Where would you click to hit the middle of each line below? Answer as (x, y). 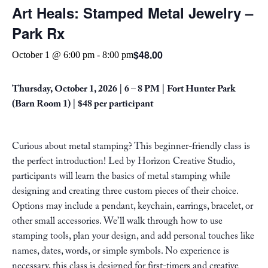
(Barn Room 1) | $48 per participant (83, 105)
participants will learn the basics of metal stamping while (121, 177)
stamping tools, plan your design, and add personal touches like (133, 237)
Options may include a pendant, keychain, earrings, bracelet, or (133, 207)
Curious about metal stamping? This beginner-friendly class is (131, 147)
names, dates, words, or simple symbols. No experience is (121, 252)
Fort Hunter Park (201, 90)
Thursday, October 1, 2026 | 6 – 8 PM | (89, 90)
